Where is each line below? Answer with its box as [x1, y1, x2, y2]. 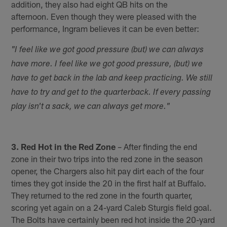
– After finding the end [116, 141, 198, 152]
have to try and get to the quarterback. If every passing [11, 89, 211, 98]
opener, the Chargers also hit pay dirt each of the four [11, 165, 204, 176]
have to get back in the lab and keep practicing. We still [11, 74, 213, 84]
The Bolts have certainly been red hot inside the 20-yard [11, 214, 215, 224]
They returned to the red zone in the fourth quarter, [11, 190, 193, 200]
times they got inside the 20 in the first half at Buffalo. [11, 177, 207, 188]
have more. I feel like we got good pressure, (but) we [11, 60, 203, 69]
